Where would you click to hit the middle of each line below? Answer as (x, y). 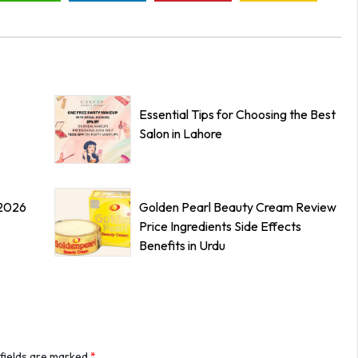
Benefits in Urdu (182, 245)
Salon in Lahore (181, 133)
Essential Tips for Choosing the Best (237, 114)
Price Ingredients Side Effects (220, 226)
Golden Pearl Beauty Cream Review (238, 207)
